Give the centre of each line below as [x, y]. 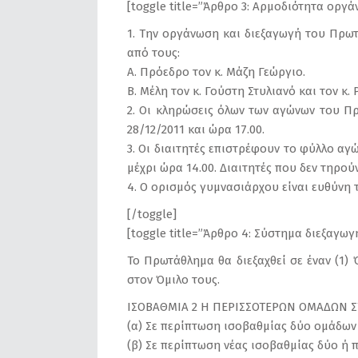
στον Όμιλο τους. [173, 280]
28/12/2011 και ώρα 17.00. [196, 129]
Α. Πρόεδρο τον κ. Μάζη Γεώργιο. [216, 72]
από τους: [153, 53]
